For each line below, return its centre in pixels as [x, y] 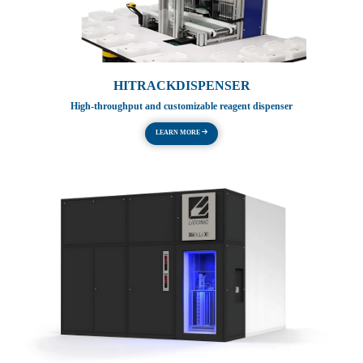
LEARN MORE [179, 133]
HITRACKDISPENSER [181, 86]
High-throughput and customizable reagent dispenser [181, 107]
